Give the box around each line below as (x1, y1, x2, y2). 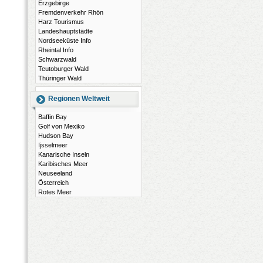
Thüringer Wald (38, 75, 82, 82)
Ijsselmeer (38, 141, 68, 149)
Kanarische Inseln (38, 151, 89, 158)
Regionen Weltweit (48, 95, 110, 103)
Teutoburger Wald (38, 65, 89, 72)
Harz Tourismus (38, 18, 84, 25)
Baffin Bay (38, 113, 67, 120)
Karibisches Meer (38, 160, 88, 167)
